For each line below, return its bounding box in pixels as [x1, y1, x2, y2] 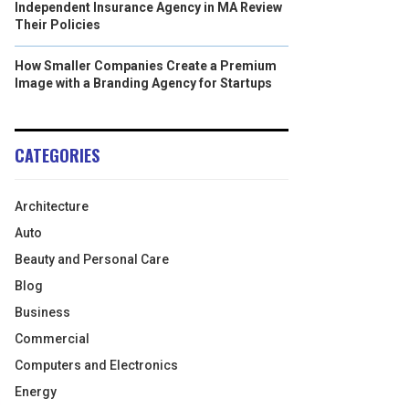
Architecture [15, 199, 89, 214]
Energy [15, 384, 57, 399]
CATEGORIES [15, 143, 100, 167]
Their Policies [15, 17, 100, 32]
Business [15, 305, 70, 320]
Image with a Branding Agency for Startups [15, 76, 272, 90]
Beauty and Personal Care [15, 252, 169, 267]
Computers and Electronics [15, 358, 178, 372]
